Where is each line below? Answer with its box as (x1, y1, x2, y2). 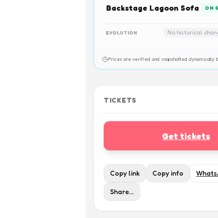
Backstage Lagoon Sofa (106, 3, 199, 13)
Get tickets (162, 130, 210, 141)
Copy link (110, 169, 140, 177)
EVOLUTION (106, 29, 137, 36)
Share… (110, 187, 134, 196)
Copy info (152, 169, 183, 177)
